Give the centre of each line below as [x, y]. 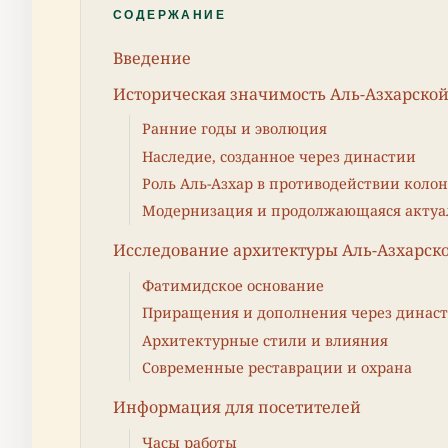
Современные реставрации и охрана [277, 368]
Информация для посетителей [237, 406]
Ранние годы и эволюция [234, 129]
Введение [152, 58]
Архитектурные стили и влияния [265, 340]
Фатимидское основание [233, 286]
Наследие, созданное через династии [279, 156]
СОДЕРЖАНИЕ [169, 14]
